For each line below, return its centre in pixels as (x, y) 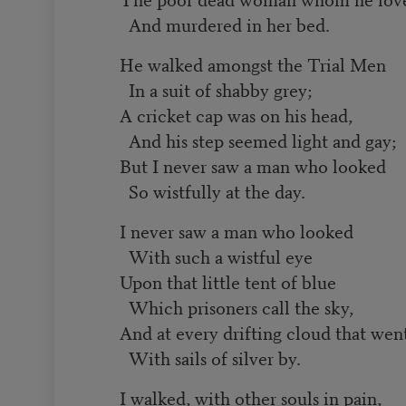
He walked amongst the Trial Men (253, 63)
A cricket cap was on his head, (237, 114)
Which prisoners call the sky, (237, 306)
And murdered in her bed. (225, 24)
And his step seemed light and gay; (258, 140)
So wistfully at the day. (213, 190)
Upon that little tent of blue (228, 281)
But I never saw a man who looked (253, 165)
